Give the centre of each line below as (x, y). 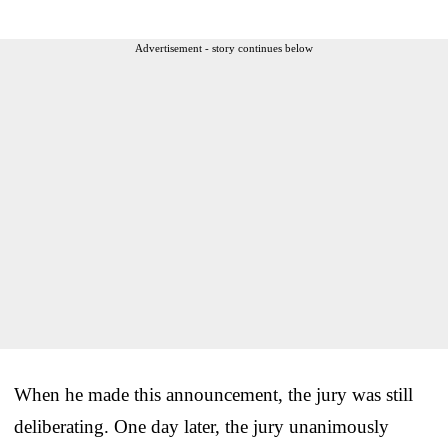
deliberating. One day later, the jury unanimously (201, 426)
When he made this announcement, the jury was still (213, 394)
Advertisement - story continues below (224, 47)
